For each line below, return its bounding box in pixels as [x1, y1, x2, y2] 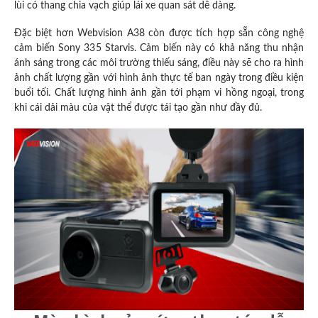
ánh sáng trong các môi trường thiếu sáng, [14, 57, 202, 68]
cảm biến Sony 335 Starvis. [14, 43, 140, 53]
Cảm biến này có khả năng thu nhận [139, 43, 305, 53]
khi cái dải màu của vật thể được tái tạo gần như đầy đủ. [14, 102, 265, 113]
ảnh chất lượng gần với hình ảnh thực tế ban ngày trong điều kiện [14, 72, 304, 83]
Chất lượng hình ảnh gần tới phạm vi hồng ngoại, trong [54, 87, 304, 98]
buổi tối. [14, 87, 55, 98]
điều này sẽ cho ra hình [202, 57, 304, 68]
